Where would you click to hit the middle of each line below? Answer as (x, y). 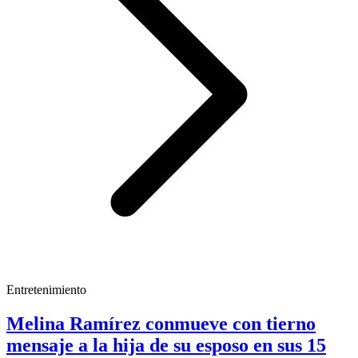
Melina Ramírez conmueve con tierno (161, 323)
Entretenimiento (46, 289)
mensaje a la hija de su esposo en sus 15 (166, 345)
